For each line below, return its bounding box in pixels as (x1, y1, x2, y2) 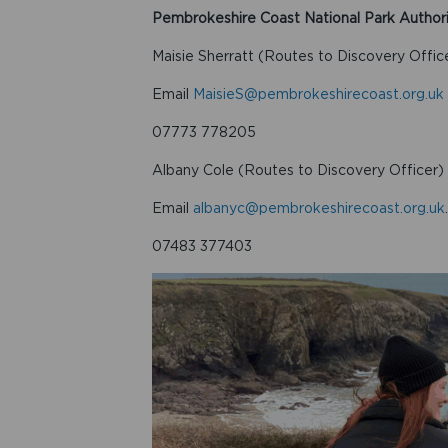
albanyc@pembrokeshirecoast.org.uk (192, 200, 445, 217)
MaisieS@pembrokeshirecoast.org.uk (192, 86, 444, 103)
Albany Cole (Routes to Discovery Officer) (151, 162, 444, 179)
